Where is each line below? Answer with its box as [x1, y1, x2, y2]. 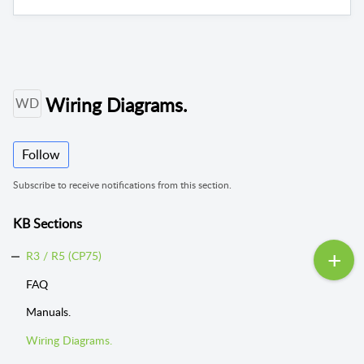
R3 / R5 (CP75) [26, 247, 102, 263]
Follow [22, 145, 60, 163]
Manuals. [26, 304, 71, 320]
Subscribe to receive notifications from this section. [13, 178, 232, 192]
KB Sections [13, 214, 82, 232]
